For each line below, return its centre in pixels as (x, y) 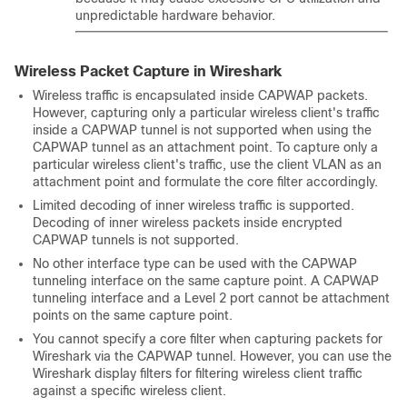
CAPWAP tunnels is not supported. (136, 240)
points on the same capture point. (133, 315)
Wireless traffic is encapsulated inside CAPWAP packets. (200, 95)
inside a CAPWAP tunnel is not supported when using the (202, 130)
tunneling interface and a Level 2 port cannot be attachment (211, 298)
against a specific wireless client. (129, 391)
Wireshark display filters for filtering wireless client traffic (198, 373)
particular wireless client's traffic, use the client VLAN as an (207, 164)
